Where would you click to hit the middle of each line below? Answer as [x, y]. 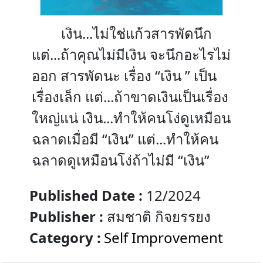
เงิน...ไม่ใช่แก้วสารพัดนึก [136, 33]
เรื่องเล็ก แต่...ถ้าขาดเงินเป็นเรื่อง [130, 97]
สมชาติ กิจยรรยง [157, 216]
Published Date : [86, 195]
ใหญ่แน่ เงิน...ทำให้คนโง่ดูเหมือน [131, 118]
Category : [65, 237]
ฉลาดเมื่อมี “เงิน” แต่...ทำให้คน [125, 139]
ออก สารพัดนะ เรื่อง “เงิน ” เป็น [124, 75]
